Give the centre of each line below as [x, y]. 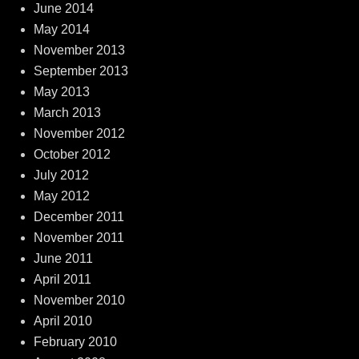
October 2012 [72, 155]
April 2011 [62, 280]
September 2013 [81, 71]
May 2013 [61, 92]
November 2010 [79, 301]
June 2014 [63, 9]
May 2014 [61, 30]
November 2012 [79, 134]
